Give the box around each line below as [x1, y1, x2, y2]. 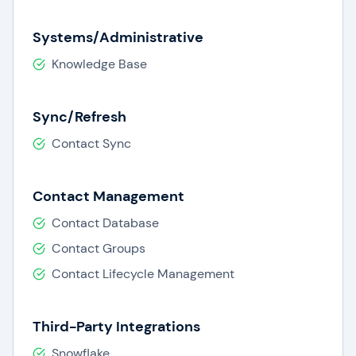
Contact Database [52, 215, 159, 231]
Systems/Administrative [33, 28, 203, 47]
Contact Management [33, 187, 184, 206]
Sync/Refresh [33, 107, 126, 126]
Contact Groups [52, 240, 145, 257]
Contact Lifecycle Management [52, 265, 234, 282]
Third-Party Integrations [33, 317, 200, 336]
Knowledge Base [52, 56, 147, 72]
